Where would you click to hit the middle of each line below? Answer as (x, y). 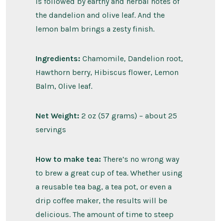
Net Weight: (57, 116)
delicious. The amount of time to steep (104, 215)
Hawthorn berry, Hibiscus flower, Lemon (107, 73)
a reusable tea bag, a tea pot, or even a (103, 187)
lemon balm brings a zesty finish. (95, 29)
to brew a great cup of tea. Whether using (109, 173)
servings (51, 130)
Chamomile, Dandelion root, (131, 59)
